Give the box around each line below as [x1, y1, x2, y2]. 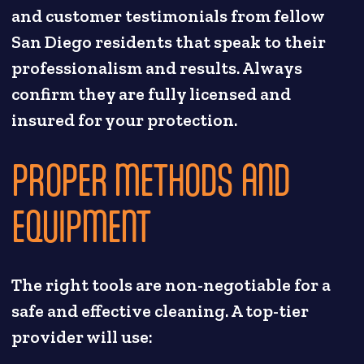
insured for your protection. [11, 109, 238, 131]
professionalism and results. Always [11, 57, 303, 79]
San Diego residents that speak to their [11, 31, 327, 53]
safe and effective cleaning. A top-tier [11, 300, 310, 322]
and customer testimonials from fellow [11, 5, 325, 27]
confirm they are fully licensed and [11, 83, 292, 105]
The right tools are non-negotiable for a [11, 274, 331, 296]
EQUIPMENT [11, 202, 151, 249]
